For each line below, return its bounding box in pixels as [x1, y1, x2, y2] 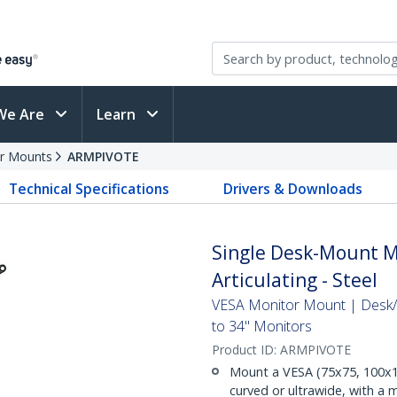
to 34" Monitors [212, 316, 312, 336]
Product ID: [212, 341, 280, 358]
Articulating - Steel [212, 268, 378, 292]
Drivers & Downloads [222, 179, 362, 198]
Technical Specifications [9, 179, 170, 198]
